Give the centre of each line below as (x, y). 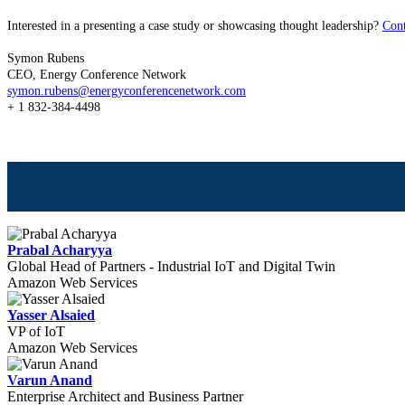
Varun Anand (50, 380)
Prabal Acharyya (60, 250)
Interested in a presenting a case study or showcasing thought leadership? (195, 26)
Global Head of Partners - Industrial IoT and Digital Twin (171, 266)
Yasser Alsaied (51, 315)
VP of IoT (36, 331)
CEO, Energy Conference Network (97, 75)
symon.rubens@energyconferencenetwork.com (127, 91)
